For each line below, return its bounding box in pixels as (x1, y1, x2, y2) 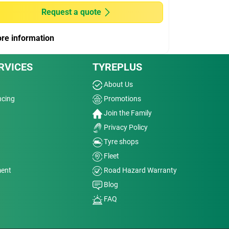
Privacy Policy (102, 123, 148, 131)
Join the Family (102, 109, 152, 117)
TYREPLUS (92, 61, 142, 73)
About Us (102, 80, 133, 88)
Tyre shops (102, 138, 139, 146)
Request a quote (41, 7, 101, 17)
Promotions (102, 95, 141, 103)
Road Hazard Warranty (102, 166, 177, 174)
